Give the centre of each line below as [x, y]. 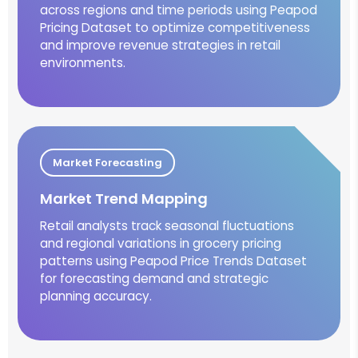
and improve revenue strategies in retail [160, 45]
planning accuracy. [96, 296]
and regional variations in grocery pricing [161, 243]
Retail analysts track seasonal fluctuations [167, 225]
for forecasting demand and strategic [154, 278]
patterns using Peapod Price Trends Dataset [173, 261]
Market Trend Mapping [124, 198]
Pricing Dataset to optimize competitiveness [175, 27]
